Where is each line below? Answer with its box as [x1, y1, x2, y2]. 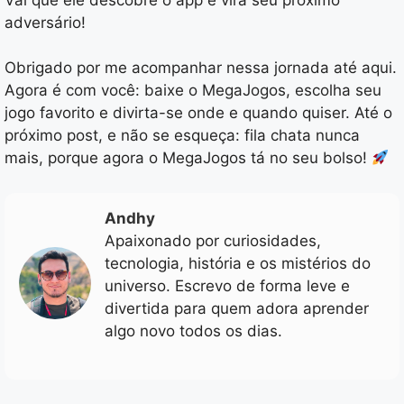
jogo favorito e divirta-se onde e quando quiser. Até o [5, 104, 392, 123]
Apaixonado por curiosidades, [105, 231, 321, 250]
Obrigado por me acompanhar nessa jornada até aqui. [5, 59, 397, 78]
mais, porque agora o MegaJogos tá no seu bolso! [5, 149, 372, 168]
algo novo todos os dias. [105, 321, 282, 340]
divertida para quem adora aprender [105, 298, 369, 317]
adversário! [5, 13, 86, 32]
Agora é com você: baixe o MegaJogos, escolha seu [5, 81, 381, 100]
